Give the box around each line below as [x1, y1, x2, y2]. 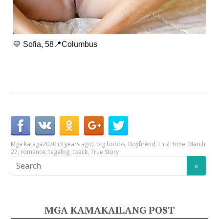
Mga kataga [11, 140, 43, 149]
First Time [158, 140, 186, 149]
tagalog [48, 148, 70, 156]
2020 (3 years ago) [43, 140, 94, 149]
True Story [90, 148, 119, 156]
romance [21, 148, 46, 156]
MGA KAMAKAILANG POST [44, 203, 175, 217]
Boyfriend [128, 140, 156, 149]
